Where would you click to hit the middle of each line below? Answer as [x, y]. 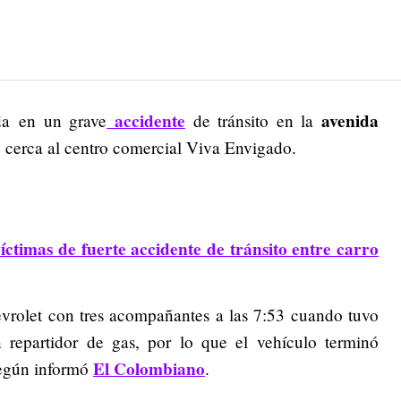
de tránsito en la [253, 120]
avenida [350, 121]
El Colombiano [149, 369]
